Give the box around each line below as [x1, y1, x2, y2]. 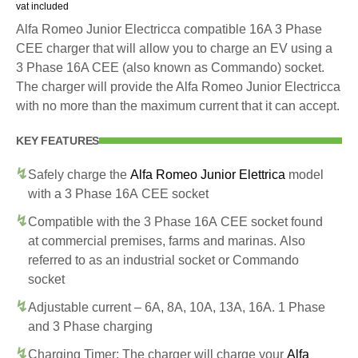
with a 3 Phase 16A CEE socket [28, 186, 209, 201]
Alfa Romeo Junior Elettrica [130, 167, 285, 181]
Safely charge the [28, 167, 130, 181]
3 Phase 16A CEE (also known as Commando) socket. [16, 60, 324, 74]
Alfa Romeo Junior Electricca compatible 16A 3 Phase [16, 22, 322, 36]
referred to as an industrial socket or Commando [28, 253, 299, 267]
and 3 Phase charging [28, 319, 153, 333]
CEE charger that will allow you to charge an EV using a [16, 41, 332, 55]
